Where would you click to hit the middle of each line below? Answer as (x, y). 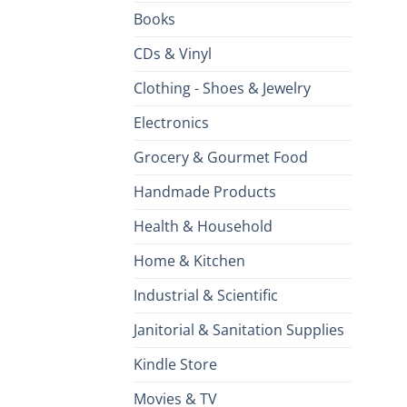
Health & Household (203, 227)
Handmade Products (205, 192)
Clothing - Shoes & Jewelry (222, 89)
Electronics (171, 123)
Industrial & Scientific (206, 296)
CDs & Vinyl (173, 54)
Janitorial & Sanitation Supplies (239, 330)
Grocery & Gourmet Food (221, 158)
